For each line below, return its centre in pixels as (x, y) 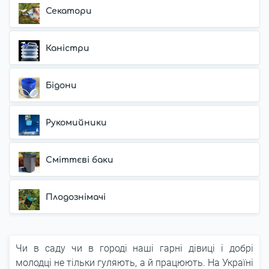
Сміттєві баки (80, 160)
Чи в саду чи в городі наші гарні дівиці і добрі (134, 248)
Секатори (69, 11)
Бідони (61, 86)
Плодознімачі (76, 197)
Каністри (68, 48)
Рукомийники (76, 123)
